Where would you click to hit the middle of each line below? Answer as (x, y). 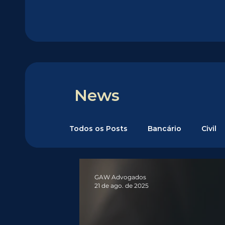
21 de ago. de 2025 (122, 186)
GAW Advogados (120, 177)
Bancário (164, 128)
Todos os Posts (98, 128)
